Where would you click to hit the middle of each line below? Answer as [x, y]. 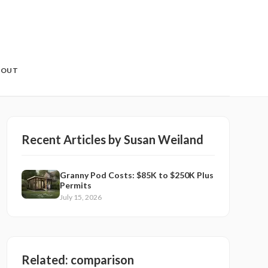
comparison [102, 260]
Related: [46, 260]
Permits [75, 185]
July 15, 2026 [80, 197]
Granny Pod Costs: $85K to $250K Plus [136, 175]
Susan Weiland [163, 139]
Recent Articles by [72, 139]
